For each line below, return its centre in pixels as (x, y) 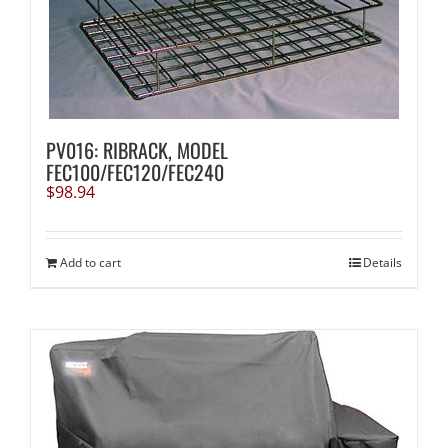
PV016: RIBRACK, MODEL (136, 150)
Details (383, 263)
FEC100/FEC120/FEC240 (134, 172)
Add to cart (90, 263)
